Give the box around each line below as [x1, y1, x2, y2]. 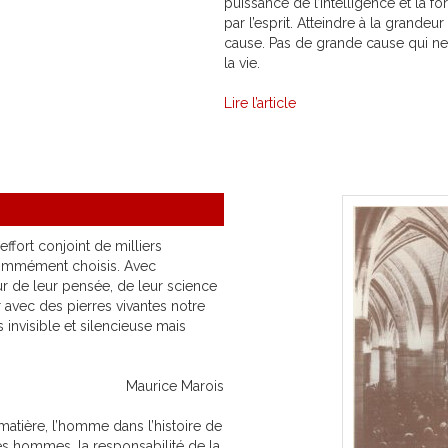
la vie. [224, 55, 260, 71]
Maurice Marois [126, 378, 224, 394]
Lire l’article [224, 95, 296, 111]
